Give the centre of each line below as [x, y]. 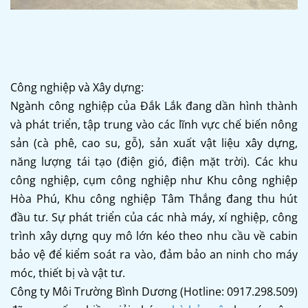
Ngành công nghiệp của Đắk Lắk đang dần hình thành [154, 106]
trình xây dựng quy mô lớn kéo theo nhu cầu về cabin [154, 235]
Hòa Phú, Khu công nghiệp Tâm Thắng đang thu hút [154, 198]
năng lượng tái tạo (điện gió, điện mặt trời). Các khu [154, 161]
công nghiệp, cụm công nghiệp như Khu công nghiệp [154, 180]
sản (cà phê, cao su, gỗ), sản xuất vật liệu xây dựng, [154, 143]
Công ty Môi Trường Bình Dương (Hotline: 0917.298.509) [154, 291]
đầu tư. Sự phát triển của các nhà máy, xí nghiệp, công [154, 217]
